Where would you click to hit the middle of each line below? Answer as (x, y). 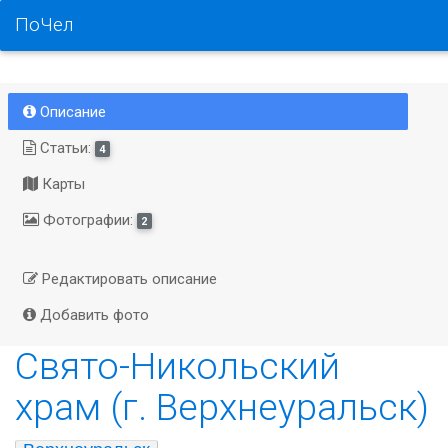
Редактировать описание (127, 279)
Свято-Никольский (177, 365)
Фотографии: (87, 219)
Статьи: (65, 147)
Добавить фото (92, 315)
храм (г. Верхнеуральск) (222, 406)
